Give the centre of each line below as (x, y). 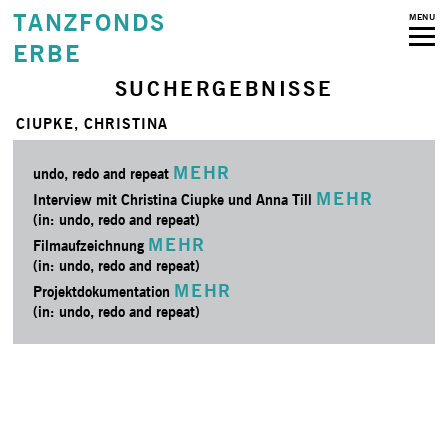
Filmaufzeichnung (91, 245)
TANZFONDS (89, 22)
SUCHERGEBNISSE (224, 88)
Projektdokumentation (104, 291)
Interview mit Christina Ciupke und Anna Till (175, 199)
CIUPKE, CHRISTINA (92, 123)
